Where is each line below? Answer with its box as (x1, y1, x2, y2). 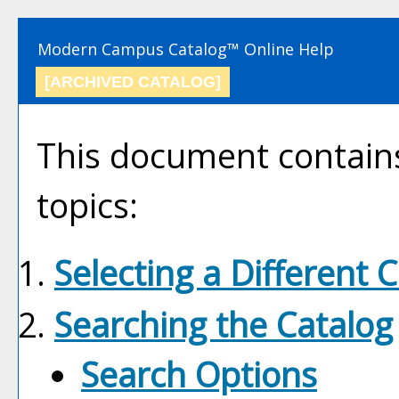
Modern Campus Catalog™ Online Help (37, 38, 334, 60)
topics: (37, 183, 138, 228)
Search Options (81, 352, 317, 397)
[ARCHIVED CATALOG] (45, 73, 221, 91)
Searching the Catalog (54, 302, 393, 347)
